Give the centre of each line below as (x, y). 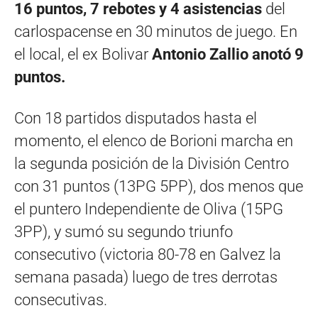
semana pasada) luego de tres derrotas (146, 277)
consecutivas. (61, 300)
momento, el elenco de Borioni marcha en (154, 141)
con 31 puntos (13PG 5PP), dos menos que (159, 186)
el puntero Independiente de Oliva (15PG (149, 209)
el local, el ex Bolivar (83, 54)
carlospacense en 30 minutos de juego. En (156, 31)
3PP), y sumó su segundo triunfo (124, 231)
